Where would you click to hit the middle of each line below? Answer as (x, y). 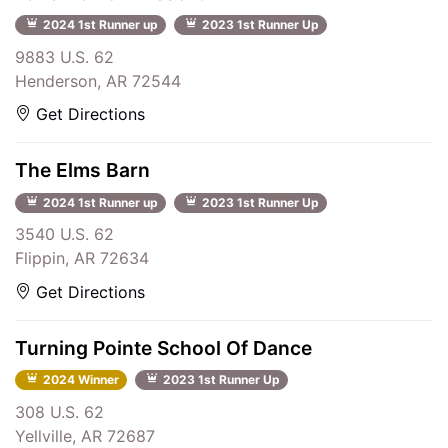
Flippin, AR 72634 (82, 258)
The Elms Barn (82, 170)
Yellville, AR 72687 (85, 435)
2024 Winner (79, 380)
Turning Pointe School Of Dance (163, 347)
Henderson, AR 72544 (98, 80)
